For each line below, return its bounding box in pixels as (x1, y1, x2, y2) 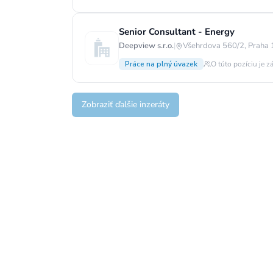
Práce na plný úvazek (125, 59, 197, 69)
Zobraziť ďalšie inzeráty (82, 99, 169, 110)
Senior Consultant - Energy (119, 26, 235, 38)
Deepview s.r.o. (119, 40, 174, 51)
